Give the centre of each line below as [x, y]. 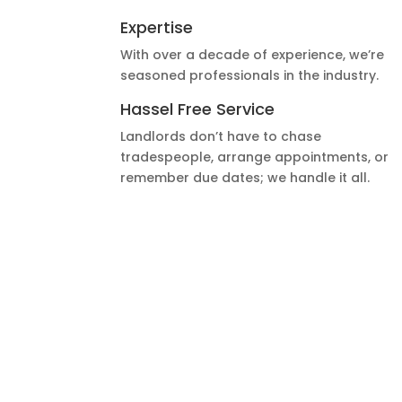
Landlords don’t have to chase [221, 137]
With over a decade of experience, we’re [253, 54]
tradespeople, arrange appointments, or [255, 157]
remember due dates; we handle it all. [245, 178]
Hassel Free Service [198, 109]
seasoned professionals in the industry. [250, 75]
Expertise [157, 27]
